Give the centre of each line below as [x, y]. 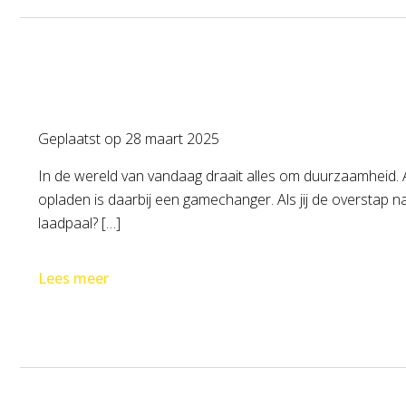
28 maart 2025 [172, 139]
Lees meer [73, 278]
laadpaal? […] [79, 223]
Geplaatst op [82, 139]
